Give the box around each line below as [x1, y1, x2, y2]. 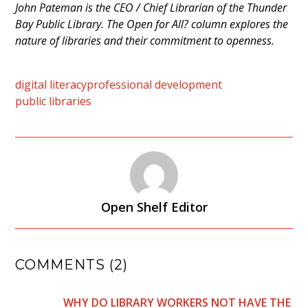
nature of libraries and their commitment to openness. [15, 33, 275, 49]
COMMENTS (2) [15, 256, 129, 274]
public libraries [15, 93, 92, 109]
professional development [87, 77, 223, 93]
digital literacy [15, 77, 87, 93]
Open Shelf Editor [100, 199, 208, 216]
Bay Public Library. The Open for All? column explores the [15, 16, 289, 32]
